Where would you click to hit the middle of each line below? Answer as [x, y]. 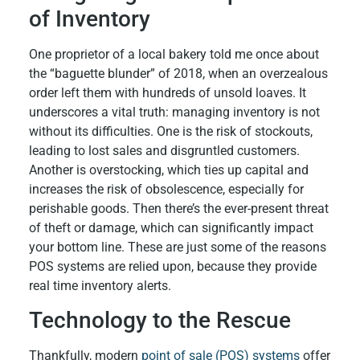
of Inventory [89, 18]
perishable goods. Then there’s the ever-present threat [178, 208]
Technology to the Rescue [160, 321]
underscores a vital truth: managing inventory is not [174, 112]
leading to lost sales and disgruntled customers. [164, 150]
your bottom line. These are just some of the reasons [177, 247]
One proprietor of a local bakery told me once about [174, 54]
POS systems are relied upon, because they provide [172, 266]
